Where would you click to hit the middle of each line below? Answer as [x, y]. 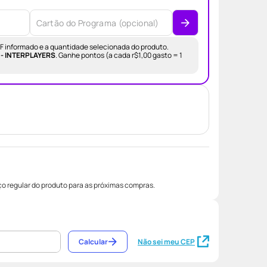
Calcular [93, 241]
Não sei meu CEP [166, 242]
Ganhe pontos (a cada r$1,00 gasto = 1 [120, 55]
